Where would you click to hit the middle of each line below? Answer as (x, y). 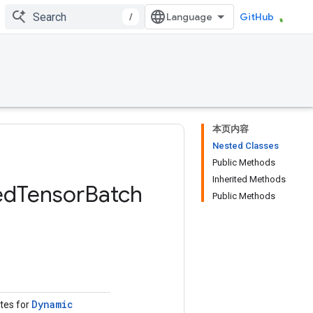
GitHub (257, 17)
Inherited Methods (249, 179)
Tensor (51, 194)
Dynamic (52, 304)
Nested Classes (246, 146)
